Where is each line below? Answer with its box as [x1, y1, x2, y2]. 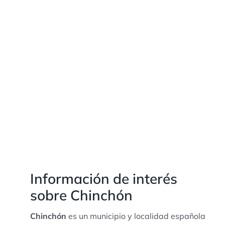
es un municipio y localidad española [66, 210, 205, 221]
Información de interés [30, 169, 177, 187]
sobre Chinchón [30, 186, 133, 204]
